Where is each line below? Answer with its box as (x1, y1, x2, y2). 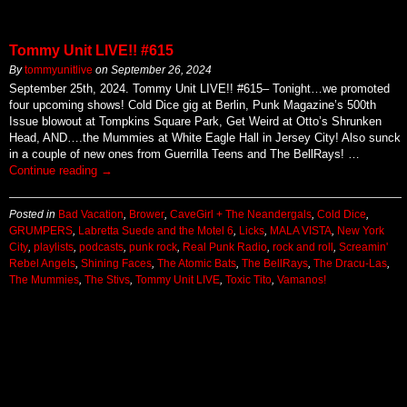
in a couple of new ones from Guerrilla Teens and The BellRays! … (9, 147, 360, 162)
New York (337, 224, 384, 237)
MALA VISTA (270, 224, 332, 237)
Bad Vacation (58, 208, 124, 221)
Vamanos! (277, 273, 326, 286)
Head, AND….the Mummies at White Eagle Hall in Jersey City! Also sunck (9, 131, 401, 145)
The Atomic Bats (157, 257, 236, 270)
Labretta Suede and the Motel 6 (78, 224, 233, 237)
